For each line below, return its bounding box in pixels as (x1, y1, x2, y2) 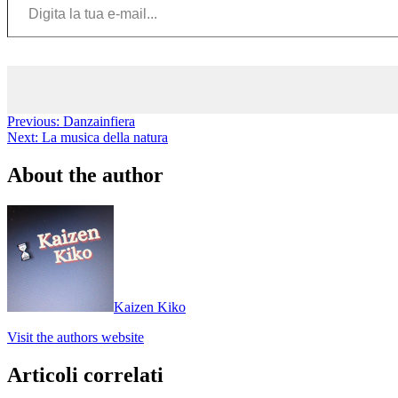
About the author (7, 163, 163, 187)
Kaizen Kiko (114, 298, 186, 314)
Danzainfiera (63, 113, 135, 129)
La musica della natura (42, 129, 168, 145)
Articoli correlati (7, 362, 163, 386)
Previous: (7, 113, 60, 129)
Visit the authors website (7, 329, 144, 345)
